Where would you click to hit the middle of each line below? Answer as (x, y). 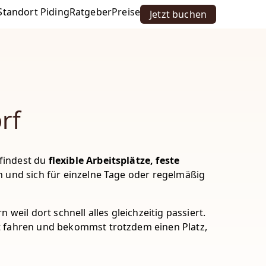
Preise (126, 12)
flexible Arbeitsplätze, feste (114, 160)
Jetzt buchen (178, 14)
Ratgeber (91, 12)
